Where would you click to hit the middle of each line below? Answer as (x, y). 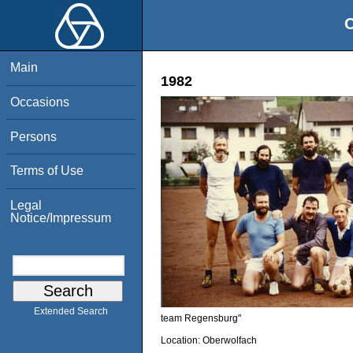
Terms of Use (47, 171)
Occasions (40, 102)
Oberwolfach (230, 341)
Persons (34, 136)
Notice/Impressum (61, 217)
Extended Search (71, 312)
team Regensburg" (201, 318)
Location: (182, 341)
